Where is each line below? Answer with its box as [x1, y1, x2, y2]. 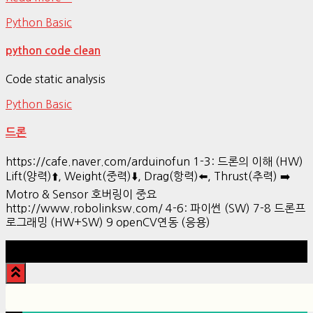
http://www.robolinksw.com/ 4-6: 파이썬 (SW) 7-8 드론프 [6, 202, 305, 214]
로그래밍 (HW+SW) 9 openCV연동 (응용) [6, 216, 210, 228]
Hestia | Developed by [140, 241, 254, 253]
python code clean [6, 45, 101, 56]
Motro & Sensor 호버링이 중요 [6, 188, 156, 200]
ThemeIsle [254, 241, 307, 253]
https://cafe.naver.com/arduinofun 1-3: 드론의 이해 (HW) [6, 155, 303, 167]
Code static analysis [6, 73, 105, 85]
